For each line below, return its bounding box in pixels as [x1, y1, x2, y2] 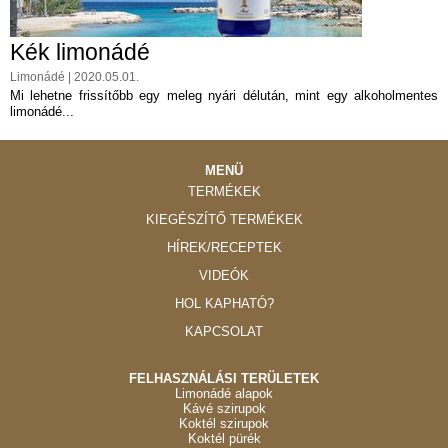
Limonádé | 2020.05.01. [10, 70, 139, 84]
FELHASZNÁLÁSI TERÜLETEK [129, 371, 319, 387]
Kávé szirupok [182, 401, 266, 417]
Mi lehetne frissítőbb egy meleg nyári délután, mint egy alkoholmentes [10, 88, 438, 104]
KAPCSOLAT [185, 324, 263, 340]
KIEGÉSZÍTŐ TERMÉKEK [145, 212, 303, 228]
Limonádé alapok [175, 386, 273, 402]
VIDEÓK [199, 268, 249, 284]
